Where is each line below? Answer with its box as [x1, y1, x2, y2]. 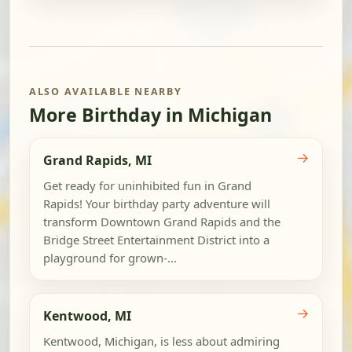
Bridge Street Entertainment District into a [42, 231, 269, 247]
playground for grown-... [42, 249, 177, 266]
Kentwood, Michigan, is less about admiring [42, 332, 280, 349]
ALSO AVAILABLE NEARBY [29, 84, 182, 98]
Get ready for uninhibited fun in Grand [42, 177, 251, 193]
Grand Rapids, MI [42, 152, 152, 170]
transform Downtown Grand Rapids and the [42, 213, 280, 229]
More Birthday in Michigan [29, 102, 272, 128]
